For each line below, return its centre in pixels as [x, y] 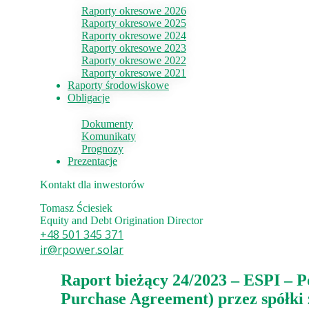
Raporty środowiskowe [118, 85]
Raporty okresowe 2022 [134, 60]
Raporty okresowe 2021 [134, 73]
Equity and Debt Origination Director [121, 220]
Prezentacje [92, 161]
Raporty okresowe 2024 [134, 36]
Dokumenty [107, 124]
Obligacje [89, 98]
